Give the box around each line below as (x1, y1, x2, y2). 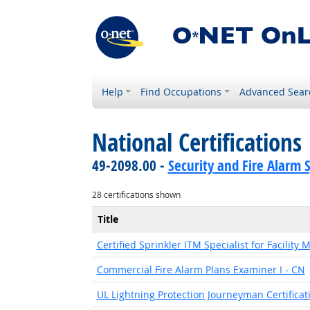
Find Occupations (140, 85, 222, 98)
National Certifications (91, 126, 302, 159)
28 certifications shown (91, 189, 181, 201)
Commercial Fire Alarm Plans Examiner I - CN (96, 263, 305, 276)
